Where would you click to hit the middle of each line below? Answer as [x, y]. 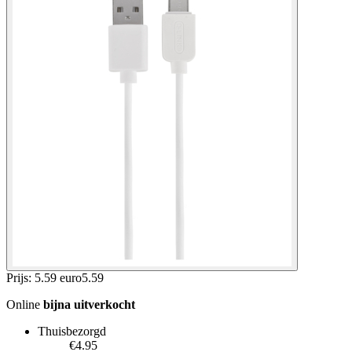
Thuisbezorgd [72, 331]
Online [25, 304]
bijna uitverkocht [89, 304]
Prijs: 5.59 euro [44, 277]
